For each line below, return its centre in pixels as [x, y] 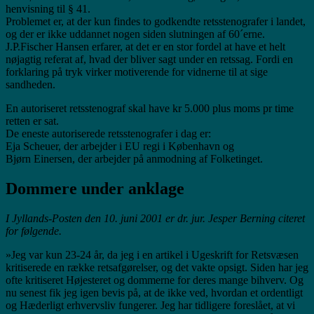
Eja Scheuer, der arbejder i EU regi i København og [120, 146]
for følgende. [34, 231]
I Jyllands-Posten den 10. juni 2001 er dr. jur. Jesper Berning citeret [155, 218]
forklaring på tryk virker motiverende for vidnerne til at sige [137, 72]
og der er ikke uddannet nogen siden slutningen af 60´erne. [135, 34]
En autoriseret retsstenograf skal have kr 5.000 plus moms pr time [150, 109]
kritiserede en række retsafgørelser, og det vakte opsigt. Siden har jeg [157, 267]
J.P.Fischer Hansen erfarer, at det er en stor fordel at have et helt [145, 47]
